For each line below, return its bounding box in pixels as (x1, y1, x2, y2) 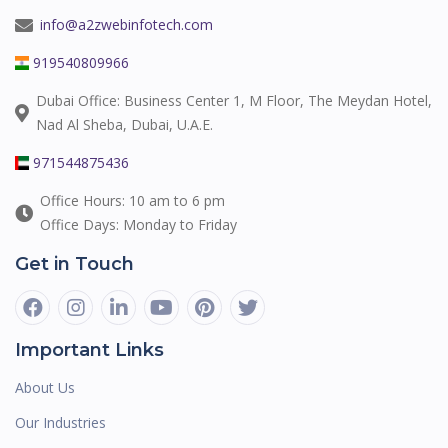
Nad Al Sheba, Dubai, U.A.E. (36, 115, 213, 135)
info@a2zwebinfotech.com (40, 15, 213, 35)
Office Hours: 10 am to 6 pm (40, 191, 225, 211)
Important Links (15, 339, 164, 362)
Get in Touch (15, 253, 134, 276)
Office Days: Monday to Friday (40, 215, 237, 235)
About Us (15, 378, 75, 398)
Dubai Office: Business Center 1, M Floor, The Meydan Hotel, (36, 91, 432, 111)
